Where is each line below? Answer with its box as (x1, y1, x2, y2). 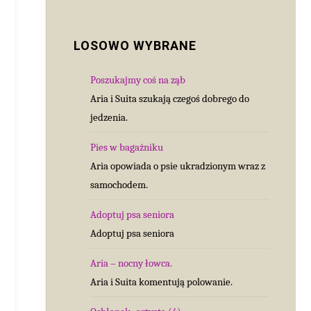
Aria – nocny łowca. (90, 256, 172, 269)
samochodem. (90, 178, 148, 191)
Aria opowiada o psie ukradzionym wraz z (90, 159, 265, 172)
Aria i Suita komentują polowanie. (90, 275, 233, 288)
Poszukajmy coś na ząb (90, 73, 185, 86)
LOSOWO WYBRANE (74, 37, 196, 53)
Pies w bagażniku (90, 140, 163, 153)
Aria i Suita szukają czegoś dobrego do (90, 92, 249, 105)
